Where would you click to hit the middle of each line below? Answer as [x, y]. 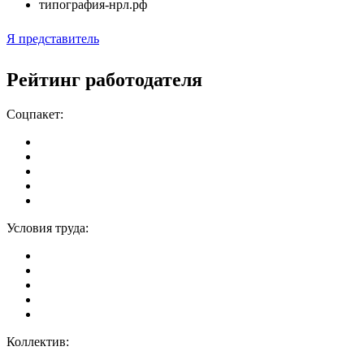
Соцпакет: [35, 114]
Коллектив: [38, 341]
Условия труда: [48, 227]
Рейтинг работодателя [104, 79]
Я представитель [53, 38]
